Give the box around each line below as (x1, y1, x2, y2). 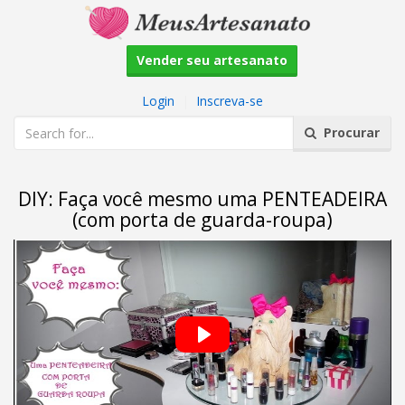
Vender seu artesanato (136, 52, 287, 69)
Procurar (316, 124, 380, 141)
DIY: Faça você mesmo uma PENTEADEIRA (18, 186, 387, 212)
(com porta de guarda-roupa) (72, 207, 333, 232)
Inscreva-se (196, 92, 263, 109)
